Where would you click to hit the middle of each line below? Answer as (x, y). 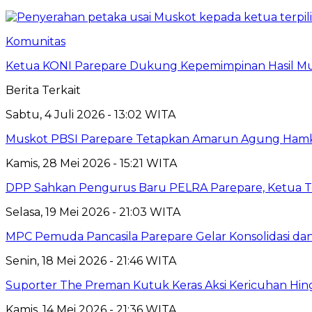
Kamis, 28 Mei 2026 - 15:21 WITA (91, 163)
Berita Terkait (43, 90)
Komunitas (36, 41)
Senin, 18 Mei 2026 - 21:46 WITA (91, 260)
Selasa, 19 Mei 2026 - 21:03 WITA (93, 212)
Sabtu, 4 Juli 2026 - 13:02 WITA (91, 114)
